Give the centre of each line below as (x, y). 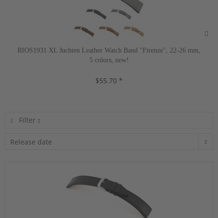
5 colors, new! (109, 60)
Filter (27, 120)
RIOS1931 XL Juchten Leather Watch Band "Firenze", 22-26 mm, (109, 51)
